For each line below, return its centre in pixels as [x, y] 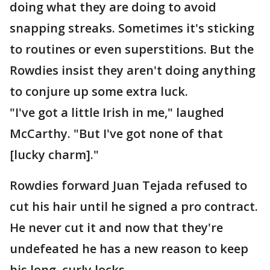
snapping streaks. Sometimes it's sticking [132, 28]
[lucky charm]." [54, 155]
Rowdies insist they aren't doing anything [133, 70]
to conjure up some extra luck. [99, 91]
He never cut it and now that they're [116, 228]
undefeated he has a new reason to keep [129, 249]
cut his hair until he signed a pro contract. [134, 206]
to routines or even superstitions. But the [132, 49]
